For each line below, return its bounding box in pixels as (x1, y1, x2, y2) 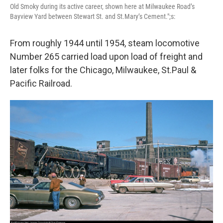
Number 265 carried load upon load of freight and (10, 51, 203, 62)
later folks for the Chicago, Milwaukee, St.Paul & (10, 64, 196, 75)
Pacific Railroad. (10, 78, 74, 89)
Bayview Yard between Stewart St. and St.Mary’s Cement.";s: (10, 12, 175, 20)
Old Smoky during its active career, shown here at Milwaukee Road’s (10, 2, 195, 10)
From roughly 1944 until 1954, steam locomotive (10, 37, 200, 48)
